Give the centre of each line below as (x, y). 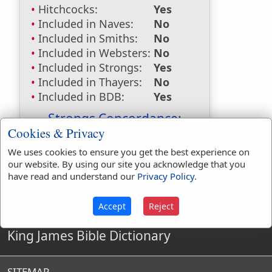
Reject (161, 206)
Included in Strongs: (90, 67)
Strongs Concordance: (115, 118)
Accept (112, 206)
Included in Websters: (94, 53)
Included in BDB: (81, 97)
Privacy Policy (166, 176)
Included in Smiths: (88, 38)
